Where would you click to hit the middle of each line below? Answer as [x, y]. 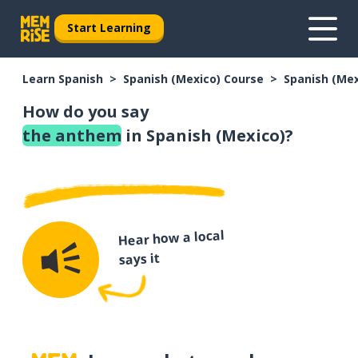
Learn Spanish [63, 79]
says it [140, 259]
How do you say [86, 111]
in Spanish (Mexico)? [207, 135]
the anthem [72, 135]
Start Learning [109, 27]
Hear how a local [171, 238]
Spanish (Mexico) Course [193, 79]
